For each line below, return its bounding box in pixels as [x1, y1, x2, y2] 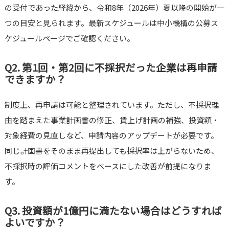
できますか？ [4, 72, 66, 87]
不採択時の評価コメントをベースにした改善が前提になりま [4, 161, 211, 172]
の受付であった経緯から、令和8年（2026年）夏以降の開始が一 [4, 2, 224, 13]
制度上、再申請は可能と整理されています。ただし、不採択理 [4, 99, 219, 110]
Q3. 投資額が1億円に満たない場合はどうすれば [4, 203, 222, 218]
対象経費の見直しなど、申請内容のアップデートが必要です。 [4, 130, 218, 141]
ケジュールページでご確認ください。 [4, 33, 134, 44]
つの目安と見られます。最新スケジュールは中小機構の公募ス [4, 17, 218, 29]
